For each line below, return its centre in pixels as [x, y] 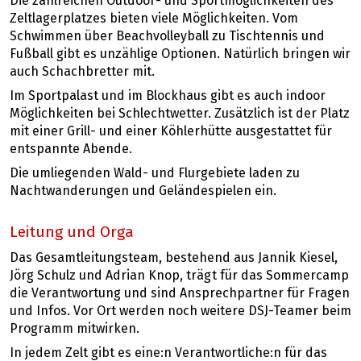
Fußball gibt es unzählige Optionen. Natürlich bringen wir [180, 54]
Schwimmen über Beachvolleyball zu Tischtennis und [167, 36]
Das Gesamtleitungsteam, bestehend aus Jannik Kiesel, [174, 258]
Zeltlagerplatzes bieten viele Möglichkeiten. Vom [154, 18]
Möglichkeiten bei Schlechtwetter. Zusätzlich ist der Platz [180, 113]
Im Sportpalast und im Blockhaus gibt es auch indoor [168, 95]
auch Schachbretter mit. [82, 71]
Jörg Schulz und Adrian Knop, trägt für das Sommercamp [179, 276]
